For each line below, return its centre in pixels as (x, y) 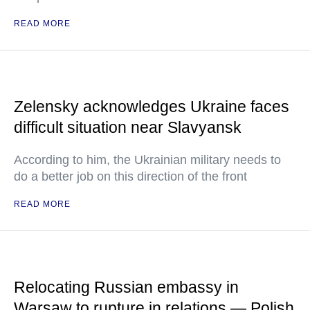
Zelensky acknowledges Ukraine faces (152, 107)
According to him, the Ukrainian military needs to (147, 160)
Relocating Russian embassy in (126, 287)
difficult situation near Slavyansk (128, 127)
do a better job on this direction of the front (130, 176)
